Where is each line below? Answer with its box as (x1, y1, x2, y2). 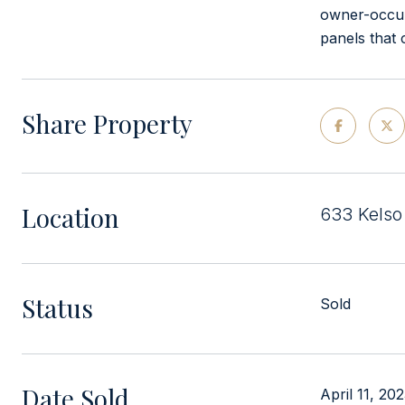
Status (22, 291, 93, 325)
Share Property (22, 107, 193, 140)
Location (22, 201, 119, 234)
